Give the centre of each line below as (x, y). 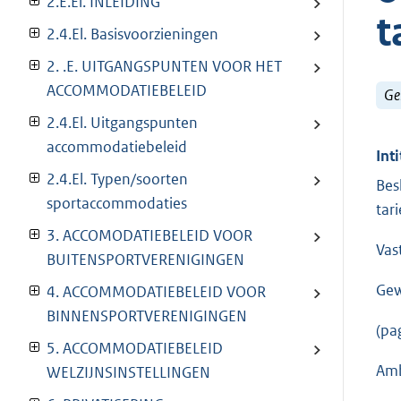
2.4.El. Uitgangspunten (122, 123)
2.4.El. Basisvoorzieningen (132, 34)
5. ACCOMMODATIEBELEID (135, 349)
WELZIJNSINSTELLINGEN (128, 373)
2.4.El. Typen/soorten (117, 179)
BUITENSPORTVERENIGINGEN (145, 260)
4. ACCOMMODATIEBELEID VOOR (156, 292)
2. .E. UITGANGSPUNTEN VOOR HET (164, 67)
